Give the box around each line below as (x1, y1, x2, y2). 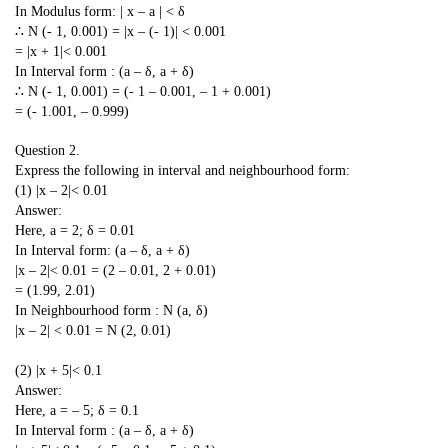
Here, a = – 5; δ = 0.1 (15, 402, 139, 418)
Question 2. (15, 143, 80, 159)
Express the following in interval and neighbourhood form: (15, 163, 350, 179)
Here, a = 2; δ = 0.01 (15, 223, 135, 239)
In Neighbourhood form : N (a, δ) (15, 303, 208, 319)
